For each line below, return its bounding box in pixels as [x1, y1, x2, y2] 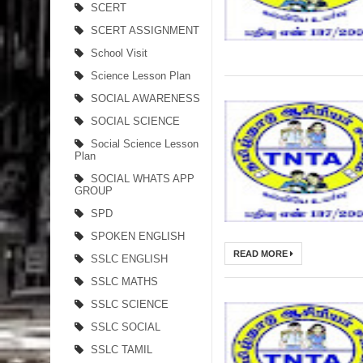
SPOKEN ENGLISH [91, 230, 185, 242]
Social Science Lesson [91, 138, 199, 150]
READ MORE [233, 249, 290, 258]
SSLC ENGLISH [91, 253, 168, 265]
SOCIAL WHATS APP [91, 173, 194, 185]
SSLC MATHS [91, 275, 158, 288]
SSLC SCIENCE [91, 298, 169, 310]
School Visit [91, 47, 147, 59]
